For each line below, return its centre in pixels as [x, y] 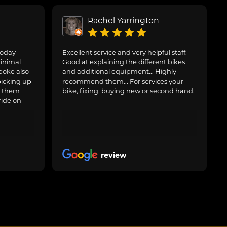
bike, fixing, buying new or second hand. [129, 91]
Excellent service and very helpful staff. [125, 52]
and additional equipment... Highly [120, 72]
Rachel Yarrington [124, 21]
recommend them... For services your [123, 81]
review [114, 155]
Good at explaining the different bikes [124, 62]
